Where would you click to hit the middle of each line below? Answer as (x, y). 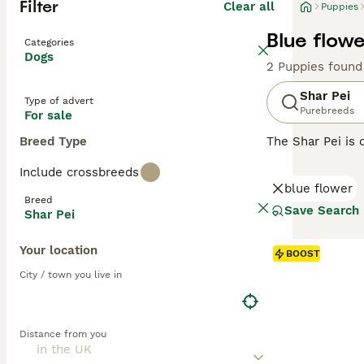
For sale (48, 115)
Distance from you (63, 334)
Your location (58, 250)
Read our (295, 223)
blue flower (318, 188)
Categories (49, 42)
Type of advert (59, 101)
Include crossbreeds (79, 172)
